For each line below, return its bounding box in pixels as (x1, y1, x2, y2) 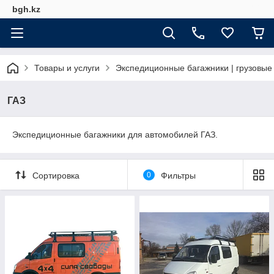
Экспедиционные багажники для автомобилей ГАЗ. (12, 130, 218, 139)
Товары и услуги (34, 63, 100, 73)
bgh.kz (12, 4, 40, 14)
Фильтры (160, 170, 196, 180)
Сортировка (32, 170, 80, 180)
